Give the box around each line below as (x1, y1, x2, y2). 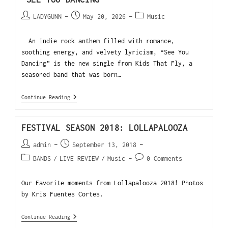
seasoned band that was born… (21, 70, 122, 78)
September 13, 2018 (72, 140, 137, 149)
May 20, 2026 (83, 12, 126, 20)
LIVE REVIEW (60, 154, 99, 162)
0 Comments (147, 154, 183, 162)
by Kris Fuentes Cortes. (21, 190, 104, 198)
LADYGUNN (33, 12, 62, 20)
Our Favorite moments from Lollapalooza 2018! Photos (21, 179, 204, 187)
